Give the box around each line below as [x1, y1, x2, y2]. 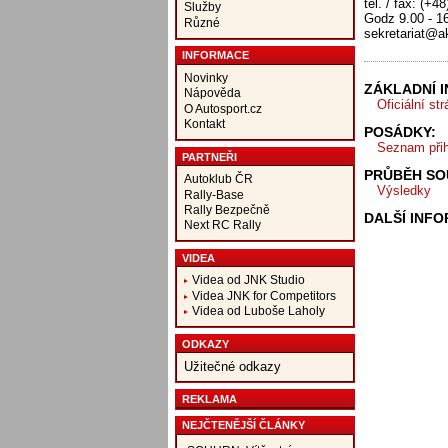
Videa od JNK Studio [191, 273, 305, 287]
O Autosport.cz [183, 101, 262, 115]
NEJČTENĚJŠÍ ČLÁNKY [181, 419, 305, 432]
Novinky [183, 71, 228, 85]
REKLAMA [181, 392, 237, 405]
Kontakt [183, 117, 225, 131]
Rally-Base [183, 187, 244, 201]
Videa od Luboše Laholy [191, 304, 325, 318]
